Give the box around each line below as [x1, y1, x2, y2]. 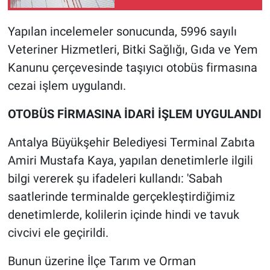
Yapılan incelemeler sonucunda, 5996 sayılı [7, 24, 237, 39]
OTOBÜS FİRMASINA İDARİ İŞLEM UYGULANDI [7, 107, 262, 122]
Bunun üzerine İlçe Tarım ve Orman [7, 254, 196, 269]
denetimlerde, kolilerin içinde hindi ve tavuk [7, 207, 239, 222]
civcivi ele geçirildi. [7, 225, 108, 240]
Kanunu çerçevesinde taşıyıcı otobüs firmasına [7, 60, 257, 75]
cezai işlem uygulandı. [7, 78, 126, 93]
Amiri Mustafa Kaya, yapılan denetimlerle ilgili [7, 153, 253, 168]
